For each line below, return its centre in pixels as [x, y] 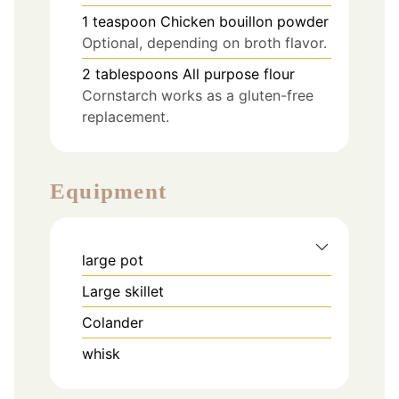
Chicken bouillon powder [244, 21]
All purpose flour [239, 73]
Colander [113, 323]
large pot [113, 261]
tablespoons [137, 73]
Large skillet [123, 292]
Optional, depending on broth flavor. [204, 42]
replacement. [126, 116]
